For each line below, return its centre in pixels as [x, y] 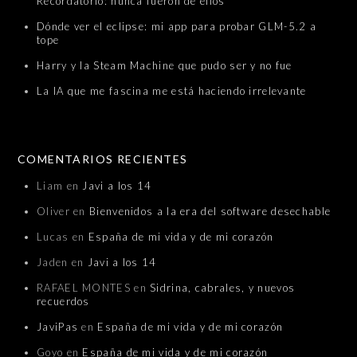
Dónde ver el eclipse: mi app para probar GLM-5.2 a [177, 26]
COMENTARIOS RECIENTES [103, 159]
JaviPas [58, 326]
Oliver [53, 211]
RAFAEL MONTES [84, 287]
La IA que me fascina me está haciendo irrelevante [172, 90]
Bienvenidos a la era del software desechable [210, 211]
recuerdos [63, 301]
